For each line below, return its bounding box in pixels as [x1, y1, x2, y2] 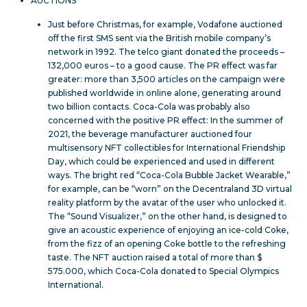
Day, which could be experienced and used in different [48, 156, 275, 167]
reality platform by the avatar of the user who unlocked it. [48, 197, 286, 208]
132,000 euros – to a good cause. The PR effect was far [48, 60, 278, 71]
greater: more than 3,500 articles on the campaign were [48, 73, 285, 84]
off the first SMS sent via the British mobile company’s [48, 32, 271, 43]
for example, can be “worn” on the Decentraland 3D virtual [48, 183, 292, 194]
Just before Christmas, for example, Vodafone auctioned [48, 19, 282, 29]
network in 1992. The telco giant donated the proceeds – [48, 46, 284, 57]
